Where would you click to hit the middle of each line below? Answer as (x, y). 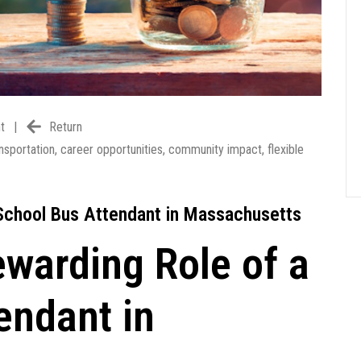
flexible (286, 150)
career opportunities (112, 150)
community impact (215, 150)
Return (66, 127)
